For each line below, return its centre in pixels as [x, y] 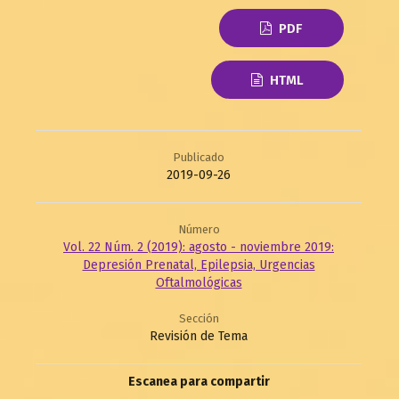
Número [199, 230]
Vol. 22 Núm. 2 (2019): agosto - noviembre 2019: [199, 248]
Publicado [199, 158]
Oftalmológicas [199, 283]
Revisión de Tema [199, 337]
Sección [199, 319]
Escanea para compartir [199, 382]
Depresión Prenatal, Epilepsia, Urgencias [199, 265]
